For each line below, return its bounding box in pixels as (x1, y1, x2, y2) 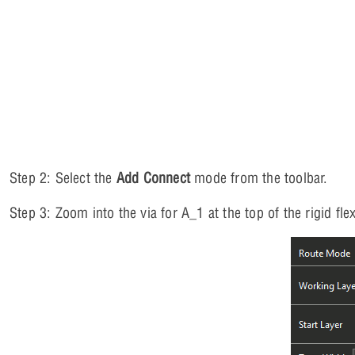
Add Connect (116, 169, 191, 188)
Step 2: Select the (10, 169, 116, 188)
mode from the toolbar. (190, 169, 328, 188)
